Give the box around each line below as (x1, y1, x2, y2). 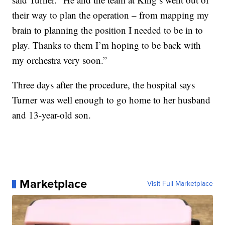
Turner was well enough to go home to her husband (12, 93, 211, 106)
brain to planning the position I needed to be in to (12, 24, 203, 37)
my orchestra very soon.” (12, 54, 107, 67)
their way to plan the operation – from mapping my (12, 9, 209, 22)
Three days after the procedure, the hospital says (12, 78, 195, 91)
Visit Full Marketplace (147, 178, 213, 189)
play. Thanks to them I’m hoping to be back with (12, 39, 201, 52)
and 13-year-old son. (12, 108, 91, 122)
